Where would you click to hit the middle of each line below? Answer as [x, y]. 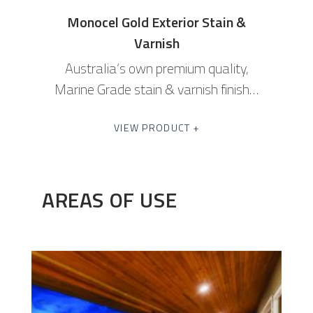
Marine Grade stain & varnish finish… [156, 89]
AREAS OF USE [110, 199]
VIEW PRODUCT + [156, 128]
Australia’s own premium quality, [156, 68]
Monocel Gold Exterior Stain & [156, 22]
